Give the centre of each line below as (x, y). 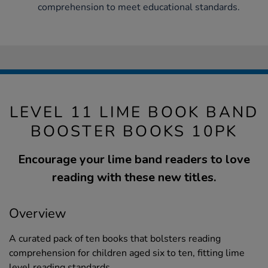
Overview (38, 214)
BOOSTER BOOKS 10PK (134, 132)
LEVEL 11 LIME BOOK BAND (134, 112)
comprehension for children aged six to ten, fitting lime (127, 253)
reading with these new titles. (134, 178)
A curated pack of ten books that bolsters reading (115, 239)
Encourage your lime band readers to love (134, 160)
